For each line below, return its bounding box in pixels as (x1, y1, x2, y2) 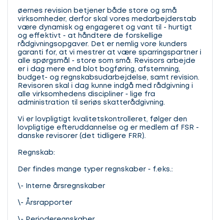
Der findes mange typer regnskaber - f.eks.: (18, 166, 173, 172)
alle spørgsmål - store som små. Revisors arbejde (18, 58, 195, 64)
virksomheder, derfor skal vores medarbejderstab (18, 16, 196, 22)
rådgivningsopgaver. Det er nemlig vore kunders (18, 41, 187, 47)
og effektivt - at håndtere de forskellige (18, 33, 163, 39)
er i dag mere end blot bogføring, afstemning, (18, 66, 180, 72)
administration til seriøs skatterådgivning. (18, 100, 165, 106)
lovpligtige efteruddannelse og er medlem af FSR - (18, 125, 199, 131)
